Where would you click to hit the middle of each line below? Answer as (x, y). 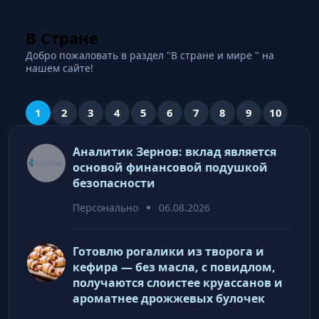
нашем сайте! (61, 68)
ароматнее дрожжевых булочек (169, 298)
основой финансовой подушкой (170, 167)
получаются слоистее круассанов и (178, 282)
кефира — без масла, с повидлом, (174, 267)
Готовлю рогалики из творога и (168, 251)
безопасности (114, 183)
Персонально (105, 207)
